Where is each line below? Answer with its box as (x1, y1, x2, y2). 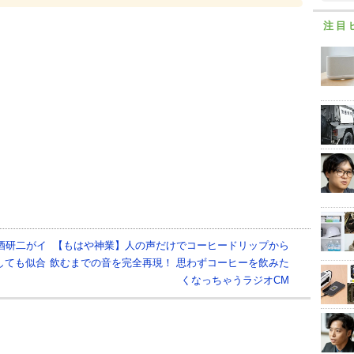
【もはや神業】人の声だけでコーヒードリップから (52, 239, 289, 252)
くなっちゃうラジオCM (180, 274, 289, 287)
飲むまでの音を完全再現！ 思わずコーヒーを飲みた (49, 257, 289, 269)
